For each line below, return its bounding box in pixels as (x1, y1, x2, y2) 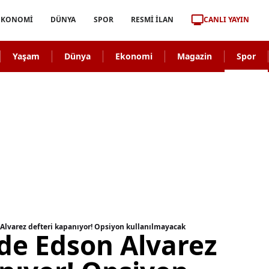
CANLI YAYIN (203, 14, 249, 25)
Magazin (177, 50, 212, 62)
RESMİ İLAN (130, 14, 174, 25)
